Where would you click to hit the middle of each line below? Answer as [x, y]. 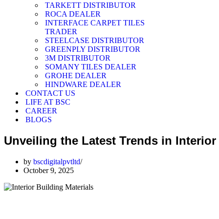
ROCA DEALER [73, 14]
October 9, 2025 [49, 170]
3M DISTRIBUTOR [78, 58]
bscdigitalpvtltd [57, 161]
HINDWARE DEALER [83, 84]
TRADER [61, 32]
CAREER [41, 111]
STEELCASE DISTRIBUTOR [95, 40]
